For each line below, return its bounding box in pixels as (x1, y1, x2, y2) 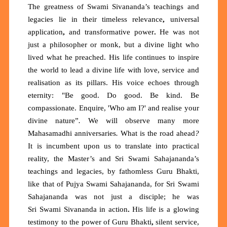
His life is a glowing (132, 205, 199, 213)
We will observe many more (88, 116, 199, 125)
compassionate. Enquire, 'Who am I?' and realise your (28, 103, 199, 112)
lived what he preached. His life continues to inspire (28, 53, 199, 61)
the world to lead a (28, 65, 92, 74)
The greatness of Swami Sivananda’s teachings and (28, 2, 199, 11)
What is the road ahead (121, 129, 195, 137)
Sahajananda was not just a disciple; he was (28, 192, 199, 201)
